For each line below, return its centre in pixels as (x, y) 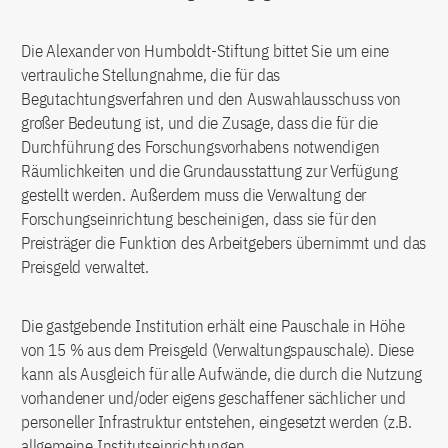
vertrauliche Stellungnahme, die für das (151, 75)
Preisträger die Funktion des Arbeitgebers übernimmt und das (224, 243)
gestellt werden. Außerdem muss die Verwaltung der (194, 195)
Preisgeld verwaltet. (85, 267)
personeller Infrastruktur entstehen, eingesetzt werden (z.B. (216, 422)
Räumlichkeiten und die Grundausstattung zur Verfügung (209, 171)
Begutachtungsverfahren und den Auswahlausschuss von (211, 99)
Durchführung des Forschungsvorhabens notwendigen (200, 147)
